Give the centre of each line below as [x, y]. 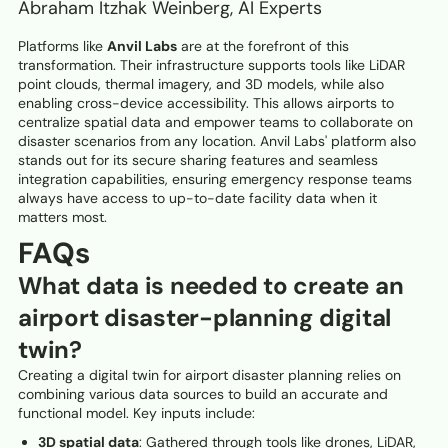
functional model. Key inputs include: [136, 413]
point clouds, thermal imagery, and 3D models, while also [201, 84]
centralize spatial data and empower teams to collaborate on [215, 122]
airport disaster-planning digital [205, 318]
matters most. [62, 217]
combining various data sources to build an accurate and [203, 394]
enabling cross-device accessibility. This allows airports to [206, 103]
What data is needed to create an [211, 286]
